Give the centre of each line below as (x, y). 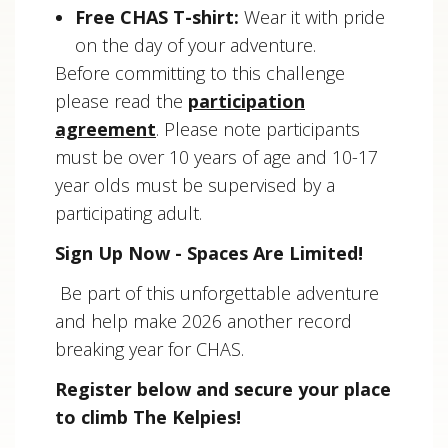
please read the (121, 101)
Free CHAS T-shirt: (157, 17)
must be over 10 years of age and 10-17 (216, 157)
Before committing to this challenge (200, 73)
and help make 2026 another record (203, 321)
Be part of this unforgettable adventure (217, 293)
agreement (105, 129)
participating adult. (128, 213)
